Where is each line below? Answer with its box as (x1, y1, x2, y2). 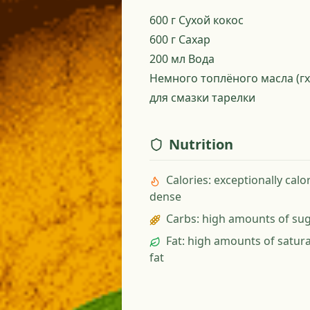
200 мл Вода (149, 51, 215, 66)
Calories (166, 172, 208, 188)
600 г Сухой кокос (149, 12, 244, 28)
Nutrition (169, 135, 233, 154)
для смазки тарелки (149, 90, 255, 105)
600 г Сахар (149, 32, 210, 47)
